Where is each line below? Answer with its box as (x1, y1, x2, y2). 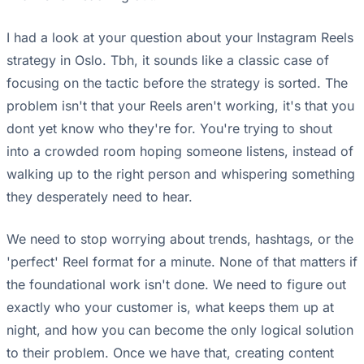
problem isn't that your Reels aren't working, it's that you (6, 97, 354, 115)
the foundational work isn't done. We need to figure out (6, 276, 346, 293)
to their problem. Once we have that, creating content (6, 344, 334, 362)
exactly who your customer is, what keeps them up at (6, 299, 334, 316)
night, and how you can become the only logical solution (6, 322, 353, 339)
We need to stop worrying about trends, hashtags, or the (6, 231, 353, 248)
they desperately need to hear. (6, 188, 193, 206)
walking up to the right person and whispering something (6, 166, 355, 183)
